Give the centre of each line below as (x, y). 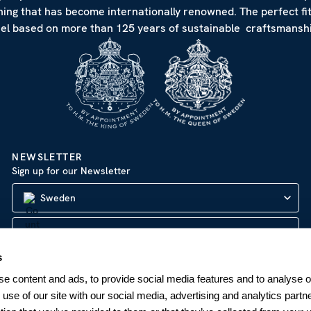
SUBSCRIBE (155, 266)
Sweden (58, 197)
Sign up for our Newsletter (72, 170)
